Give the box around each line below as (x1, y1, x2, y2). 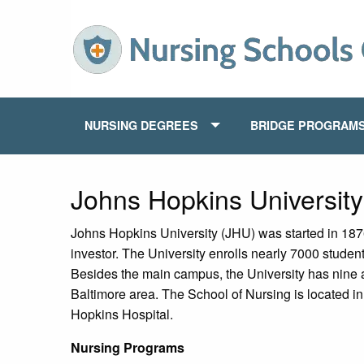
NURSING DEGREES (84, 117, 198, 134)
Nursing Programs (71, 338, 184, 357)
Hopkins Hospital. (71, 305, 173, 324)
